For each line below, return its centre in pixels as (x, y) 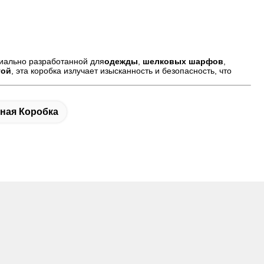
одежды (121, 61)
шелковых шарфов (183, 61)
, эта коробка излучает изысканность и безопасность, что (121, 71)
